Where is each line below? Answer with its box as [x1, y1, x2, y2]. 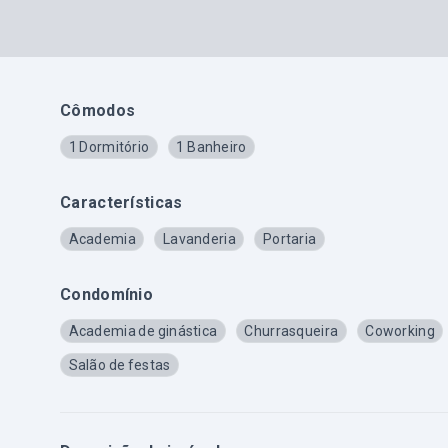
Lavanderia [162, 231, 236, 247]
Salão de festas [68, 357, 171, 373]
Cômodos [60, 101, 136, 120]
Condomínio [60, 285, 153, 304]
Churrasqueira [244, 323, 339, 339]
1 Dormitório [68, 139, 150, 155]
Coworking [365, 323, 435, 339]
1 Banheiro [176, 139, 247, 155]
